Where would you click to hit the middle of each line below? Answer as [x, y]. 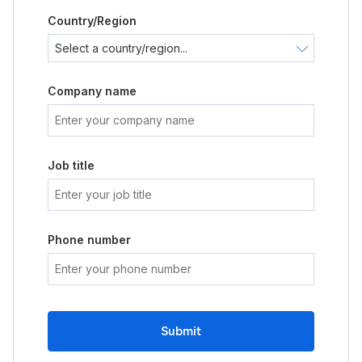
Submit [181, 331]
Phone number [89, 240]
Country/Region [92, 21]
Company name [92, 91]
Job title [71, 165]
